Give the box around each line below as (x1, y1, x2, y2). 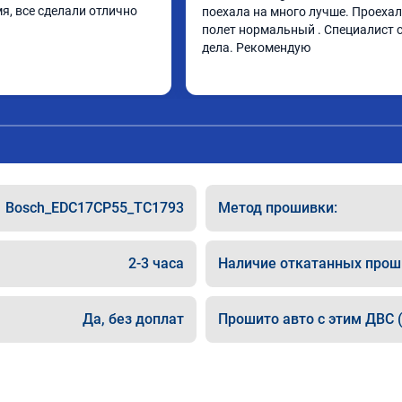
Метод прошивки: (218, 199, 337, 216)
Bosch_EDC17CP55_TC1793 (5, 199, 184, 216)
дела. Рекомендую (202, 40, 310, 55)
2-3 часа (128, 255, 184, 272)
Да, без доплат (83, 310, 184, 328)
